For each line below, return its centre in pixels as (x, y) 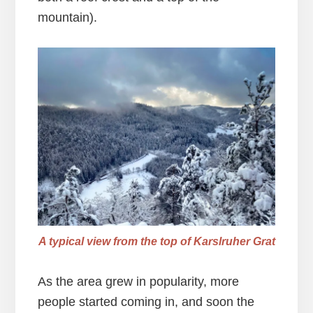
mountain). (67, 17)
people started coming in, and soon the (146, 302)
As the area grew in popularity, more (138, 282)
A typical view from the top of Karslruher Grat (156, 242)
